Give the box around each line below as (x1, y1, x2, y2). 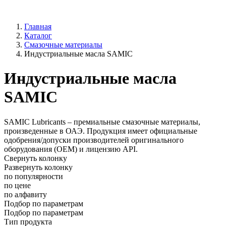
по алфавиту (4, 190, 47, 199)
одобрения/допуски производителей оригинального (4, 135, 184, 144)
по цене (4, 181, 31, 190)
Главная (24, 22, 51, 31)
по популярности (4, 172, 63, 181)
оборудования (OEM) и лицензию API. (4, 144, 138, 153)
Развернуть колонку (4, 162, 73, 172)
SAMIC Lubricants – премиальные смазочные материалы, (4, 117, 200, 126)
